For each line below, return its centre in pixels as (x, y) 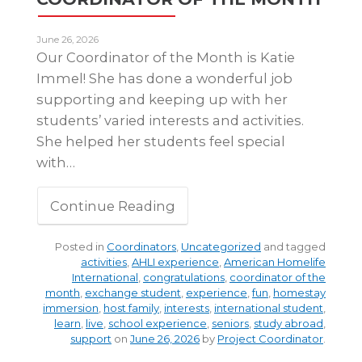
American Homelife (275, 262)
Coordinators (141, 247)
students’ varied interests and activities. (170, 120)
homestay (299, 293)
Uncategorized (221, 247)
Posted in (81, 247)
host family (131, 308)
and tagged (293, 247)
